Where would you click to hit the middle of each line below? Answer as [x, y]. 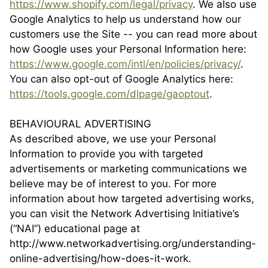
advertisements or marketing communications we [128, 169]
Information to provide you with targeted [106, 154]
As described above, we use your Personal [113, 139]
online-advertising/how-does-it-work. [100, 258]
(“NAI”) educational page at [75, 229]
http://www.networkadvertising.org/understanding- [133, 243]
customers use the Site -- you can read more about [133, 34]
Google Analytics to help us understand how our [125, 19]
